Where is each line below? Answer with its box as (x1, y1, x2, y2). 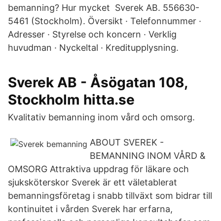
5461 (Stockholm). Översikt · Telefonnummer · (8, 16, 201, 26)
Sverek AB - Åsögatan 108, (8, 74, 187, 91)
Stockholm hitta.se (8, 91, 135, 108)
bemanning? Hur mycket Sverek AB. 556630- (8, 2, 199, 13)
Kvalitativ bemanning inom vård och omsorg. (8, 112, 195, 122)
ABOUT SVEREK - (90, 137, 164, 147)
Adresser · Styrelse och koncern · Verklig (8, 29, 177, 39)
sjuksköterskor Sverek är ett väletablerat (8, 177, 177, 187)
